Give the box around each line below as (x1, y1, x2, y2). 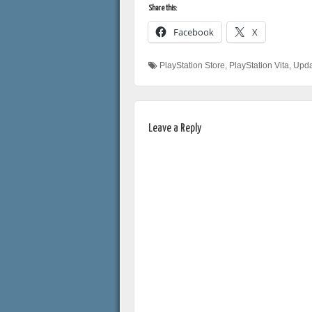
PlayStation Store (159, 61, 225, 70)
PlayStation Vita (229, 61, 289, 70)
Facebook (173, 26, 214, 38)
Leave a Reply (148, 123, 201, 134)
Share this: (148, 4, 177, 12)
